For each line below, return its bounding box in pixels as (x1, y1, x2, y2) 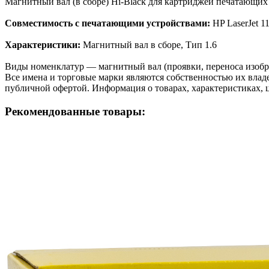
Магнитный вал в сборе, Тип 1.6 (80, 39, 217, 50)
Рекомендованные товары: (5, 104, 145, 118)
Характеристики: (5, 39, 80, 50)
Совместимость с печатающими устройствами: (5, 17, 213, 28)
